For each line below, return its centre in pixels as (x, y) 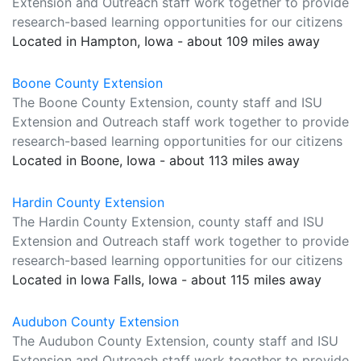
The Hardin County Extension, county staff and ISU (168, 222)
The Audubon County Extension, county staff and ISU (175, 341)
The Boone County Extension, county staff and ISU (167, 102)
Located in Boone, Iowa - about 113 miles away (156, 160)
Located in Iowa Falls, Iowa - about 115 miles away (167, 280)
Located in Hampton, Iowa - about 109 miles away (166, 41)
